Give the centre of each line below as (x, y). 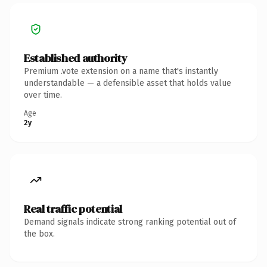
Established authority (76, 58)
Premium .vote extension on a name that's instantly (121, 71)
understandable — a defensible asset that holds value (128, 83)
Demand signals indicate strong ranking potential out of (130, 222)
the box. (39, 234)
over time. (43, 95)
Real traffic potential (73, 209)
